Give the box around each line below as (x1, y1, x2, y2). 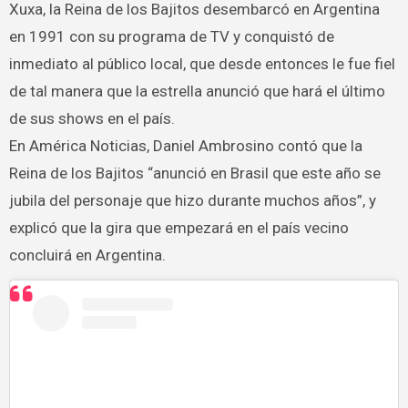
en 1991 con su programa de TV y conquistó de (8, 26, 334, 46)
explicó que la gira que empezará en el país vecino (8, 218, 349, 237)
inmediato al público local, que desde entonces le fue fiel (8, 54, 395, 73)
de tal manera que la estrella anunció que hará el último (8, 81, 385, 100)
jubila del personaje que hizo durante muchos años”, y (8, 190, 376, 209)
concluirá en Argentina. (8, 245, 166, 264)
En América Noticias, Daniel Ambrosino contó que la (8, 136, 362, 155)
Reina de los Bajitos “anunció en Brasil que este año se (8, 163, 381, 182)
